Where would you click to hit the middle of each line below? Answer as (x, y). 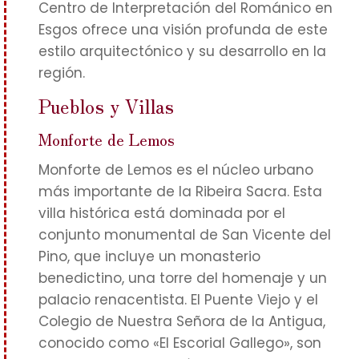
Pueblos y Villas (106, 105)
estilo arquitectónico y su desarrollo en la (182, 51)
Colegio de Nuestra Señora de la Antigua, (182, 321)
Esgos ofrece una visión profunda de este (183, 30)
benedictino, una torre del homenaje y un (183, 278)
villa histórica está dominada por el (162, 213)
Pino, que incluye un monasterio (149, 256)
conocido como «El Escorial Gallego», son (180, 343)
